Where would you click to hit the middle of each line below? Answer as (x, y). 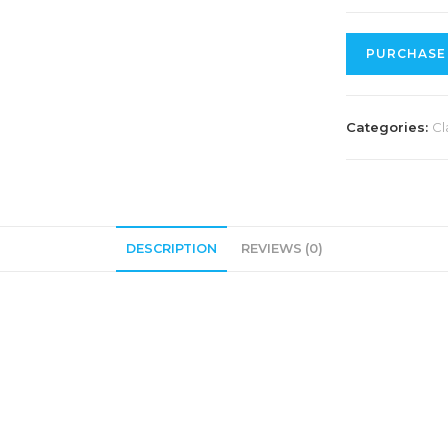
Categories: (389, 127)
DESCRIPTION (171, 248)
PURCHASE (406, 53)
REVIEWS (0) (281, 248)
